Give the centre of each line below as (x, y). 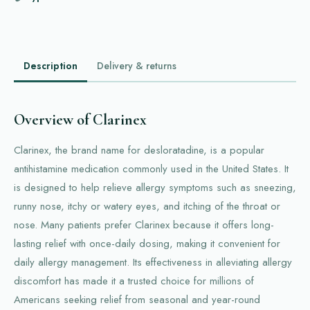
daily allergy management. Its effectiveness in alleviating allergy (153, 262)
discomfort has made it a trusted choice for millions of (134, 281)
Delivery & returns (137, 65)
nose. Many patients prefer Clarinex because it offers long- (144, 225)
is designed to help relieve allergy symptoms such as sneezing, (155, 188)
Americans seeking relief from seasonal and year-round (137, 300)
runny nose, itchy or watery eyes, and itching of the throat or (147, 206)
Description (51, 65)
